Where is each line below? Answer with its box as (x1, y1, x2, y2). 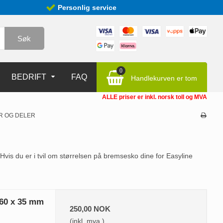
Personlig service (55, 3, 116, 11)
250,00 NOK (70, 205, 111, 214)
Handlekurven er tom (131, 74, 197, 82)
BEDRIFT (11, 73, 46, 81)
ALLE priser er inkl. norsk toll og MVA (102, 94, 207, 101)
